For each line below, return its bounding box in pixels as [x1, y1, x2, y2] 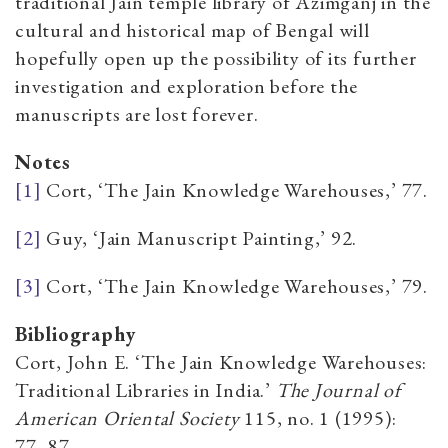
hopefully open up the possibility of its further [15, 44, 417, 71]
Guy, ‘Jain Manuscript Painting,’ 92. [41, 224, 358, 251]
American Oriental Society [15, 404, 240, 431]
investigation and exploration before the [15, 72, 359, 99]
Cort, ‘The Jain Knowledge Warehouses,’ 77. [41, 176, 428, 203]
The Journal [275, 376, 384, 403]
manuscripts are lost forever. [15, 100, 259, 127]
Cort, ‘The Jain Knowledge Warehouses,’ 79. [41, 272, 428, 299]
